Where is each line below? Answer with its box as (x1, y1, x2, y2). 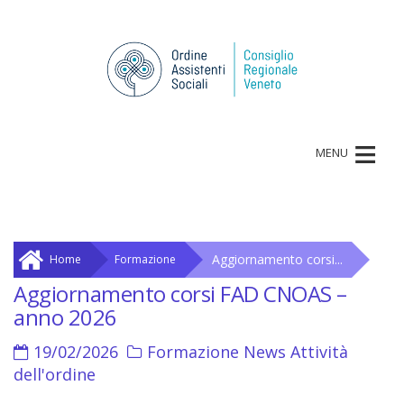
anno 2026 (14, 301, 117, 332)
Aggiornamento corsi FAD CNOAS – (14, 278, 347, 308)
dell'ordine (14, 363, 96, 385)
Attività (290, 340, 348, 363)
